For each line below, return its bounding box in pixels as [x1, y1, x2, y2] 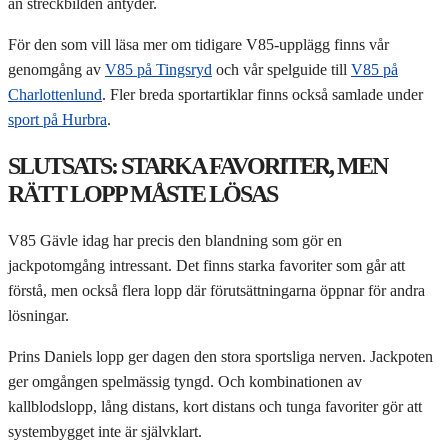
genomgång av [8, 60, 105, 78]
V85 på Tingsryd [105, 60, 212, 78]
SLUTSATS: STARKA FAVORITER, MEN [8, 152, 387, 179]
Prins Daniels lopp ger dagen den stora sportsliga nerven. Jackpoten [8, 347, 433, 365]
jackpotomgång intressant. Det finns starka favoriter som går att [8, 256, 405, 274]
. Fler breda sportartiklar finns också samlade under [102, 85, 423, 103]
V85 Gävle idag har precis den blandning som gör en [8, 231, 342, 249]
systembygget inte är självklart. [8, 422, 202, 440]
